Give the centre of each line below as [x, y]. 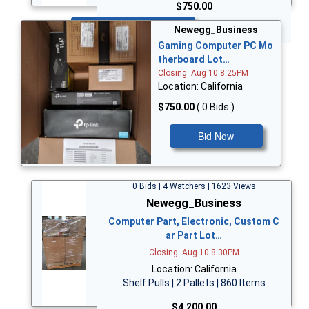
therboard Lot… [194, 60]
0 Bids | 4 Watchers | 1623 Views [194, 186]
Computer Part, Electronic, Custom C [194, 221]
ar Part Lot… [194, 235]
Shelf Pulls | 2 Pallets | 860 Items [194, 282]
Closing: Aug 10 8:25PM [203, 73]
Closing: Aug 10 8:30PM [194, 252]
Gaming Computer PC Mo [216, 46]
